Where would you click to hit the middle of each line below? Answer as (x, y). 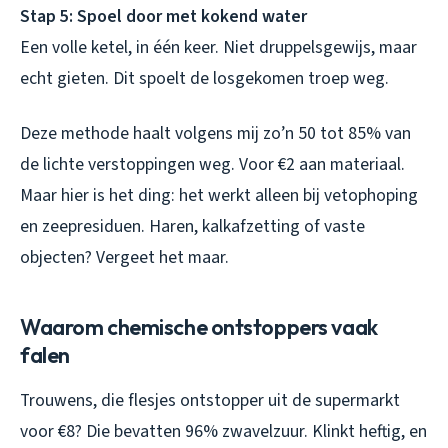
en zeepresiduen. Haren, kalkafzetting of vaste (192, 226)
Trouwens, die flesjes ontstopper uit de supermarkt (210, 400)
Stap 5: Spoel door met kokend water (163, 16)
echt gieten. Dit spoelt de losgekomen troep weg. (204, 78)
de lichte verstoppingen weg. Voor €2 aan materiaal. (212, 164)
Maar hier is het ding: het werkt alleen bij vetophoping (219, 195)
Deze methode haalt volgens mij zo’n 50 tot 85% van (215, 133)
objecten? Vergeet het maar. (124, 257)
